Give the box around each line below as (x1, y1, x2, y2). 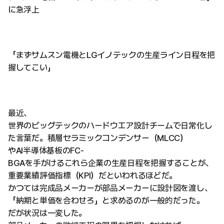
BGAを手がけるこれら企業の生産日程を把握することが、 (8, 157, 213, 168)
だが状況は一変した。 (8, 207, 86, 218)
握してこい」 (8, 62, 55, 72)
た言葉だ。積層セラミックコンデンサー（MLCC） (8, 132, 188, 143)
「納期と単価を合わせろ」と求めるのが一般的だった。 (8, 195, 204, 205)
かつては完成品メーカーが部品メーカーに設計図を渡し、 (8, 182, 212, 193)
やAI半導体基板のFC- (8, 145, 84, 155)
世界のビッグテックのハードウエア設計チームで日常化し (8, 120, 212, 130)
